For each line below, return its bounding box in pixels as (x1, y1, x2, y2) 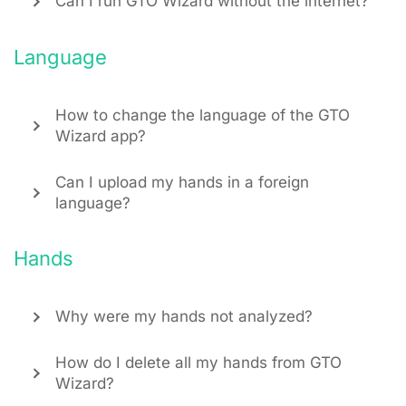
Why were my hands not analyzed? (55, 307, 313, 326)
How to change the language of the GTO (55, 105, 350, 124)
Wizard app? (55, 126, 146, 145)
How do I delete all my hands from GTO (55, 353, 342, 372)
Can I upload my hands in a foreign (55, 172, 309, 191)
